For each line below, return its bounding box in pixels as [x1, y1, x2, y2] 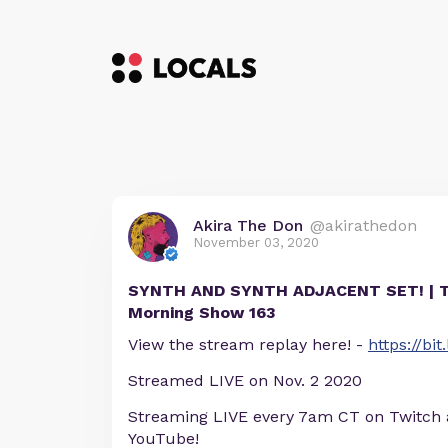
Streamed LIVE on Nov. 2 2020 [128, 371, 362, 390]
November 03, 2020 [193, 235, 319, 250]
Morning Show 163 [128, 303, 276, 322]
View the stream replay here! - [128, 335, 368, 354]
